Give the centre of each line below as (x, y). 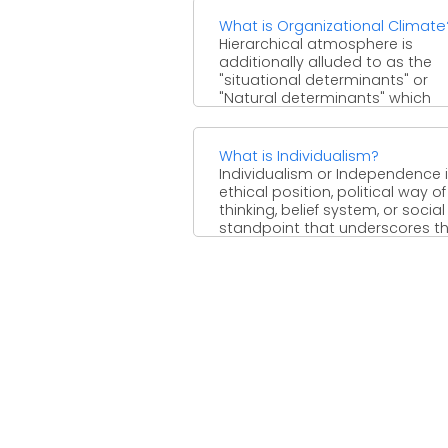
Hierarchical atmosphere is (316, 43)
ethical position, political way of (332, 191)
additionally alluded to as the (325, 61)
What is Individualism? (299, 155)
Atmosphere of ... (278, 133)
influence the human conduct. (327, 115)
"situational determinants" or (323, 79)
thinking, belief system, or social (332, 209)
